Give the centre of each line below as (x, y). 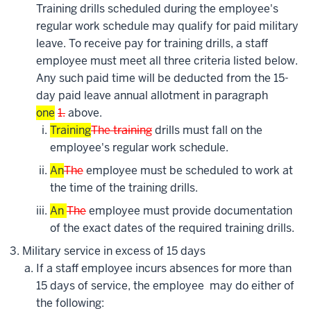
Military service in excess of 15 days (114, 251)
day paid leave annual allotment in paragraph (152, 96)
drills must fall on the (207, 131)
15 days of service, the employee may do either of (165, 286)
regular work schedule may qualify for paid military (167, 26)
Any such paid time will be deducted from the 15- (162, 78)
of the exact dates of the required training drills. (172, 228)
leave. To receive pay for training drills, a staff (152, 44)
